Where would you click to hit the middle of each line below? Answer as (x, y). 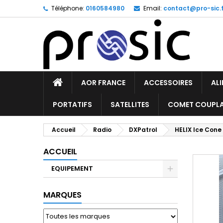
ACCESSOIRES (168, 83)
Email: (153, 8)
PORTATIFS (72, 105)
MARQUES (62, 195)
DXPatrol (143, 130)
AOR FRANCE (103, 83)
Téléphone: (68, 8)
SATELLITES (130, 105)
